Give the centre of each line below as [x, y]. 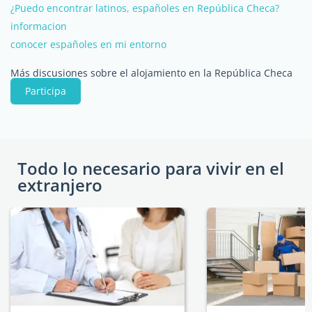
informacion [39, 26]
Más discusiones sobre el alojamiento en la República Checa [151, 73]
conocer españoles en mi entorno [88, 44]
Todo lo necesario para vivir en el [151, 168]
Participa [46, 91]
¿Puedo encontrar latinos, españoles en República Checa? [145, 8]
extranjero [60, 185]
